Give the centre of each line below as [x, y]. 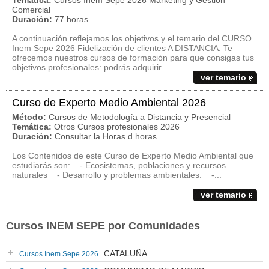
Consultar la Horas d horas [106, 136]
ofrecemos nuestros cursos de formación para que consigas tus [133, 58]
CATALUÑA [124, 253]
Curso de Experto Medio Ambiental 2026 [109, 103]
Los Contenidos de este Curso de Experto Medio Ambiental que [133, 156]
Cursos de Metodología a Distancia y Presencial [140, 117]
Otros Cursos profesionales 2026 [117, 127]
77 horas [71, 19]
